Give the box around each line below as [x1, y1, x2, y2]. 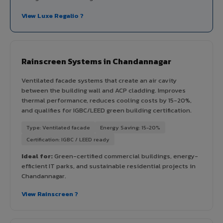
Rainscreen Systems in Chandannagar [21, 55, 171, 67]
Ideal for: [21, 151, 53, 161]
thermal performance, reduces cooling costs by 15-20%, [21, 95, 192, 105]
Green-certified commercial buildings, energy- [53, 151, 198, 161]
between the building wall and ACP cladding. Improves [21, 85, 186, 95]
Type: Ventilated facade [26, 123, 90, 131]
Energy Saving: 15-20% [100, 123, 160, 131]
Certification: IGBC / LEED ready [26, 135, 110, 143]
